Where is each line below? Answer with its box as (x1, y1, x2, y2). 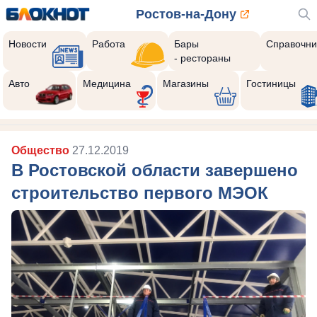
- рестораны (173, 52, 231, 64)
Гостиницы (246, 78, 296, 89)
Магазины (162, 78, 209, 89)
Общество (11, 144, 72, 156)
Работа (92, 38, 126, 50)
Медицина (82, 78, 131, 89)
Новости (8, 38, 47, 50)
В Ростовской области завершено (11, 161, 298, 180)
